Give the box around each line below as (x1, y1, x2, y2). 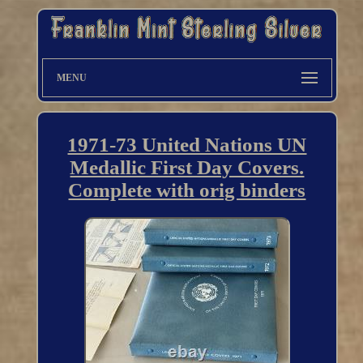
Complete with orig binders (68, 179, 306, 202)
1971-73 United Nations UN (67, 134, 307, 156)
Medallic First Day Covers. (70, 156, 305, 179)
